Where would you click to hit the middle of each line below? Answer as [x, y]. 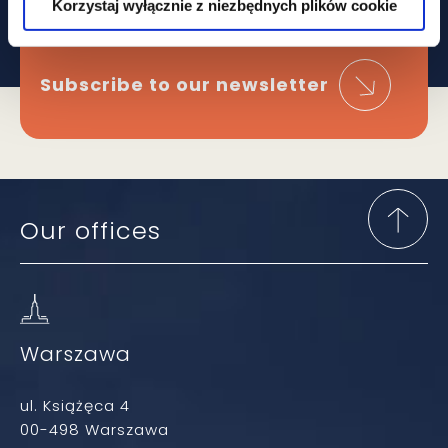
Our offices [90, 230]
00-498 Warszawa [94, 429]
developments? [145, 24]
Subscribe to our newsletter [184, 84]
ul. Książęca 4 [75, 405]
